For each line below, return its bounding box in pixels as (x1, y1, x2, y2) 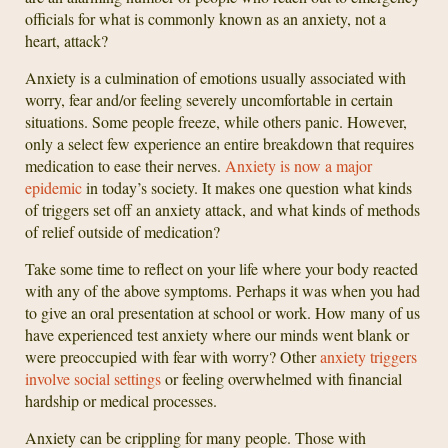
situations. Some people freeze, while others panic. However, (25, 110, 407, 132)
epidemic (25, 176, 82, 198)
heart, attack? (25, 29, 108, 51)
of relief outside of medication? (25, 220, 220, 242)
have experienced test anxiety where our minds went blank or (25, 323, 409, 345)
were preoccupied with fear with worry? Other (25, 345, 320, 367)
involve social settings (25, 367, 161, 389)
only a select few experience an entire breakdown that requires (25, 132, 414, 154)
